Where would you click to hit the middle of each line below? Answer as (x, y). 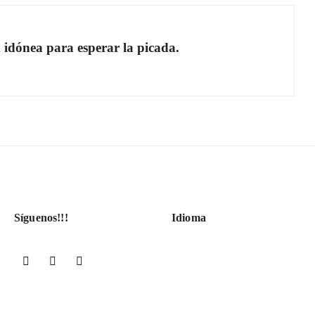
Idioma (188, 218)
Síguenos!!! (41, 218)
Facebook (58, 262)
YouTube (83, 262)
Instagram (111, 262)
